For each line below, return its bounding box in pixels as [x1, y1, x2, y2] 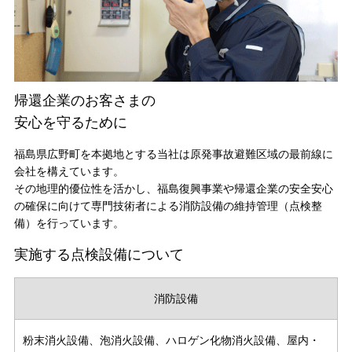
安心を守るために [13, 114, 127, 130]
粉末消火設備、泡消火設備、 [22, 333, 166, 346]
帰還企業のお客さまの [13, 92, 156, 108]
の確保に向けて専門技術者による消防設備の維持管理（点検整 [13, 199, 322, 212]
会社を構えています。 [13, 164, 124, 178]
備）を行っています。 [13, 216, 124, 229]
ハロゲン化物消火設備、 [165, 333, 287, 346]
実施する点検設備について [13, 246, 184, 262]
